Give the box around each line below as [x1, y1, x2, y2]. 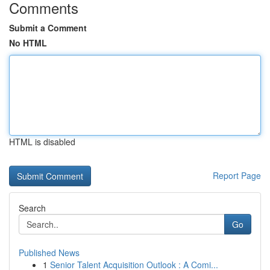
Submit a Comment [9, 22, 87, 34]
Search [19, 202, 46, 214]
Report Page [213, 169, 261, 181]
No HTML [9, 37, 47, 49]
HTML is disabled [9, 136, 75, 148]
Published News [19, 246, 80, 259]
